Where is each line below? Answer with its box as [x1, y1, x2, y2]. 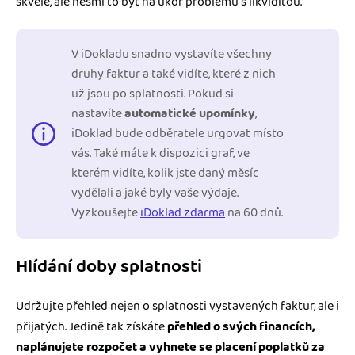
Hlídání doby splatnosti [16, 252, 202, 281]
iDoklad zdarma [140, 202, 225, 223]
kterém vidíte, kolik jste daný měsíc [71, 162, 259, 183]
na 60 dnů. [225, 202, 283, 223]
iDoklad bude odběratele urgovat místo [71, 123, 284, 143]
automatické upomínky [124, 103, 255, 124]
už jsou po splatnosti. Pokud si [71, 83, 234, 104]
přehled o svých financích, [167, 316, 315, 337]
